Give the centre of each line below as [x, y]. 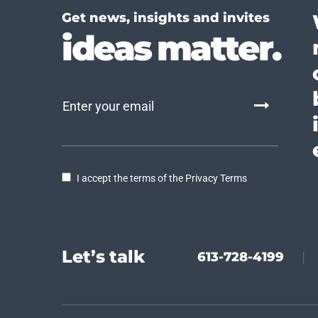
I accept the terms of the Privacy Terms [162, 178]
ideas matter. [171, 48]
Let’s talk [103, 257]
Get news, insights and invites [166, 18]
